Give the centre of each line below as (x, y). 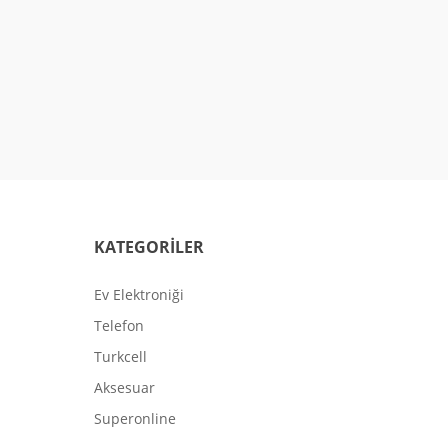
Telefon (119, 325)
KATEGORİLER (149, 246)
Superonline (135, 418)
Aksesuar (124, 387)
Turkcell (120, 356)
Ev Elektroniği (139, 294)
